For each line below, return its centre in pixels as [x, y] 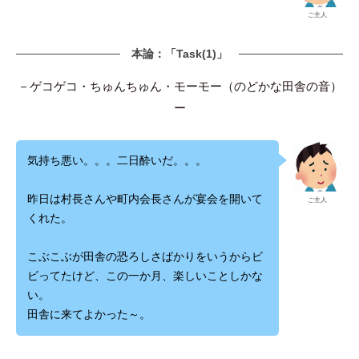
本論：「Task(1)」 [179, 54]
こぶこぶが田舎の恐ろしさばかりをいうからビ [145, 257]
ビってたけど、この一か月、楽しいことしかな [145, 276]
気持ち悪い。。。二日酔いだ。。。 [118, 160]
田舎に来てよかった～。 [90, 315]
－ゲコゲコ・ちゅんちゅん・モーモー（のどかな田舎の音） [179, 87]
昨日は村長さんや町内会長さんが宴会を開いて [145, 200]
